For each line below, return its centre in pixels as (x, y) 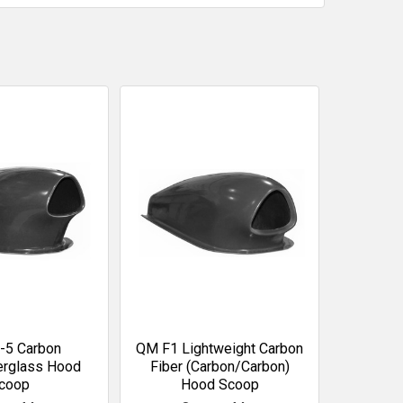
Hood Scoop (219, 384)
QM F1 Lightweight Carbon (219, 348)
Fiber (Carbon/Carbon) (219, 366)
